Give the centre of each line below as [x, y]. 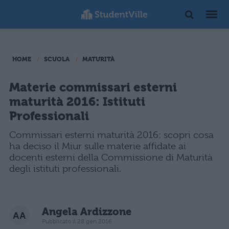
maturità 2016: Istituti [77, 102]
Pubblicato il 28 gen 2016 [77, 221]
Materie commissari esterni [93, 87]
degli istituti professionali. [65, 169]
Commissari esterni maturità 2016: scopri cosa [111, 135]
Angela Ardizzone [87, 212]
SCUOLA [57, 59]
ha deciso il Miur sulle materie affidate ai [98, 146]
